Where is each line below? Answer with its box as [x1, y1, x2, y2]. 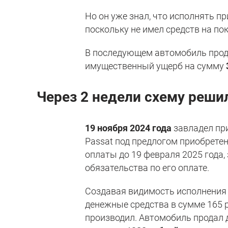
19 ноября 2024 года [85, 122, 172, 133]
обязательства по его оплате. [85, 162, 210, 173]
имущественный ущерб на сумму [85, 60, 226, 71]
